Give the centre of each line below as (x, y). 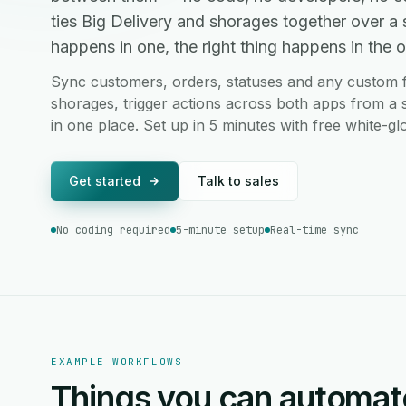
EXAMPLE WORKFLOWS (117, 362)
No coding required (113, 230)
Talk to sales (238, 181)
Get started (105, 181)
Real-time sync (314, 230)
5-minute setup (220, 230)
